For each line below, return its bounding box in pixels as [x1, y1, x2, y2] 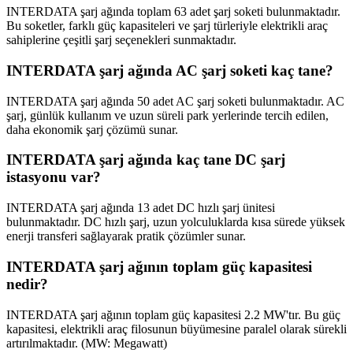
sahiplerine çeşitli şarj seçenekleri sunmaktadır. [6, 33, 236, 47]
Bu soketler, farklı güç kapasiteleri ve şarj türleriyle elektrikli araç [6, 19, 328, 33]
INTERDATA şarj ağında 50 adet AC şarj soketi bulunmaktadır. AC [6, 94, 344, 108]
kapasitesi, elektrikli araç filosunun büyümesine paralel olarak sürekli [6, 321, 347, 336]
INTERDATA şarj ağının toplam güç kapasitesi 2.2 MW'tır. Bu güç [6, 307, 340, 321]
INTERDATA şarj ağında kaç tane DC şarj [6, 151, 285, 169]
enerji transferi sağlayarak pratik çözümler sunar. [6, 229, 246, 243]
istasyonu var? [6, 169, 101, 186]
